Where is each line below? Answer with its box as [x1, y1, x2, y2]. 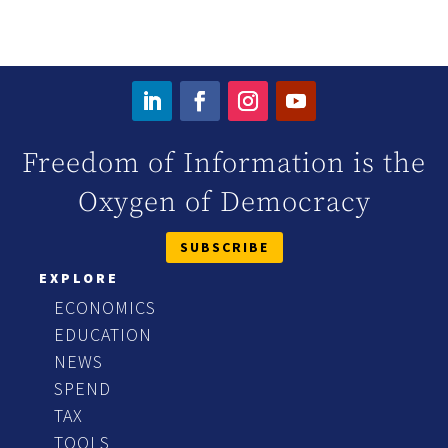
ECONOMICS [54, 296, 156, 320]
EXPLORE [39, 269, 119, 288]
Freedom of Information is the [22, 145, 426, 181]
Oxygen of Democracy [77, 184, 371, 220]
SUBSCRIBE [179, 237, 269, 256]
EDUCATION [54, 323, 152, 347]
